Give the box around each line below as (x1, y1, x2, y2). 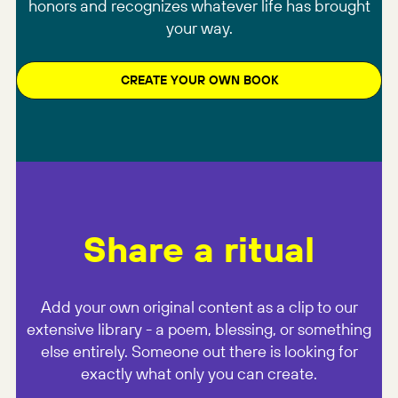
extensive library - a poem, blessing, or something (27, 319, 371, 339)
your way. (165, 17, 233, 38)
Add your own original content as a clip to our (40, 297, 358, 317)
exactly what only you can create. (81, 363, 317, 384)
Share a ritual (84, 226, 314, 271)
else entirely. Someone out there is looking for (40, 341, 358, 362)
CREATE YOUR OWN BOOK (120, 71, 278, 88)
